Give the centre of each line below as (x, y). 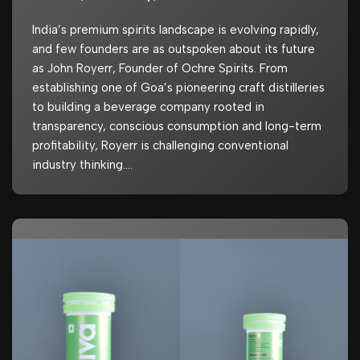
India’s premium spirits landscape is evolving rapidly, (176, 30)
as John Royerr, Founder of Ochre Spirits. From (160, 69)
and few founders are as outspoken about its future (174, 49)
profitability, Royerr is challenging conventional (160, 146)
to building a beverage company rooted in (148, 107)
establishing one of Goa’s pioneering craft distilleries (178, 88)
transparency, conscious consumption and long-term (177, 127)
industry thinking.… (84, 165)
